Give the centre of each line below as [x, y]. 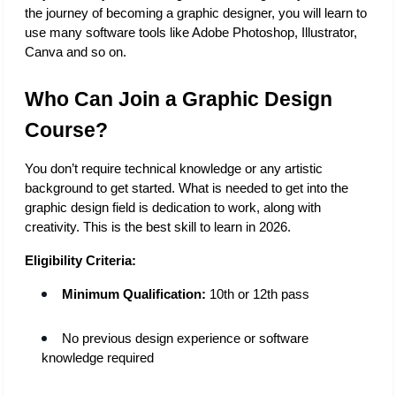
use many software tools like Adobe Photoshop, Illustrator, [191, 32]
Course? [66, 129]
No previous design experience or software [186, 338]
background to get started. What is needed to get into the [187, 188]
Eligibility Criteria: [80, 260]
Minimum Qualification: [134, 294]
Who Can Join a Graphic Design [179, 99]
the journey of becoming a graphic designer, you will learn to [196, 13]
